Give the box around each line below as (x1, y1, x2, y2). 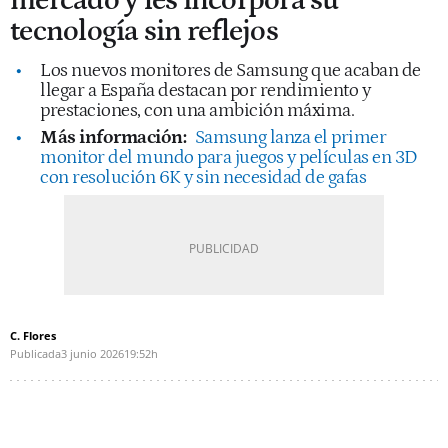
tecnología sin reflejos (10, 14, 278, 48)
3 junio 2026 (61, 345, 124, 361)
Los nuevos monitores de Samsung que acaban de (40, 59, 421, 81)
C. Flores (10, 327, 56, 343)
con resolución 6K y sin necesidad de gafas (40, 166, 366, 188)
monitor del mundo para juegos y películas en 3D (40, 146, 418, 168)
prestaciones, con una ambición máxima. (40, 99, 354, 121)
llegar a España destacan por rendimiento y (40, 79, 370, 101)
